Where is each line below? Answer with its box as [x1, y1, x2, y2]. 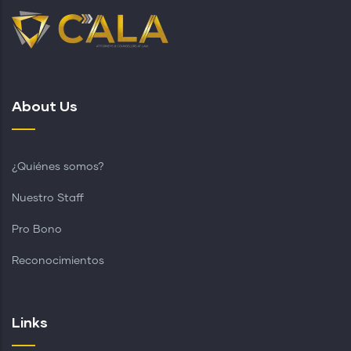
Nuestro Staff [12, 193, 84, 204]
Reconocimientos [12, 255, 104, 267]
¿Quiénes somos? [12, 161, 104, 173]
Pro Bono [12, 224, 62, 236]
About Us [12, 97, 78, 115]
